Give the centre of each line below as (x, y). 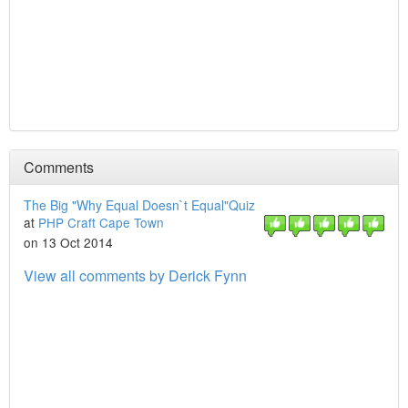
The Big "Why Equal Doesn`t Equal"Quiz (139, 205)
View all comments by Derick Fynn (135, 275)
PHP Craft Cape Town (101, 222)
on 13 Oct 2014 (68, 242)
